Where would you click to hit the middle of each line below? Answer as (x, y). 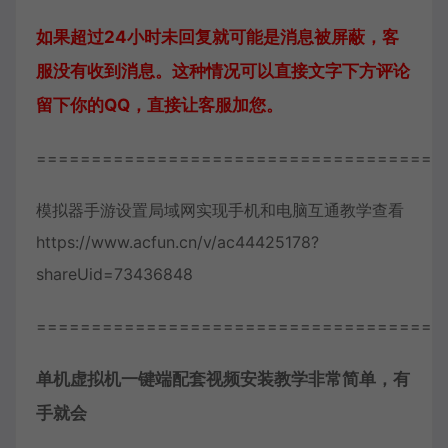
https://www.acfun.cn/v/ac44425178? (177, 242)
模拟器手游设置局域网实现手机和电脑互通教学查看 (220, 210)
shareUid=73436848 (114, 274)
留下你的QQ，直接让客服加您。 (159, 105)
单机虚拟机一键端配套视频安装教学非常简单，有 (223, 379)
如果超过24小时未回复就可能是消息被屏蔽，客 (217, 37)
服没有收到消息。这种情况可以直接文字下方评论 (223, 71)
